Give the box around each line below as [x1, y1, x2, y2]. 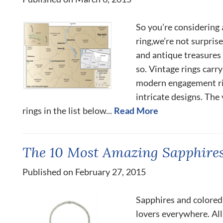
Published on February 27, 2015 [22, 166, 146, 177]
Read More [114, 105, 158, 116]
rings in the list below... [22, 105, 112, 116]
